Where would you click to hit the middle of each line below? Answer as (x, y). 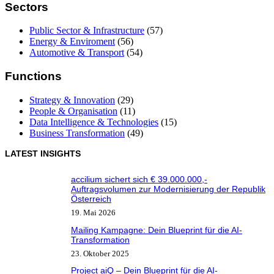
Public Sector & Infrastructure (87, 31)
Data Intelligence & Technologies (94, 122)
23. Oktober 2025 (100, 253)
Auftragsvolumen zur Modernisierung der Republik (168, 189)
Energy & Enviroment (72, 42)
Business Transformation (77, 133)
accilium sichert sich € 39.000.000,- (139, 179)
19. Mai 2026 (93, 212)
